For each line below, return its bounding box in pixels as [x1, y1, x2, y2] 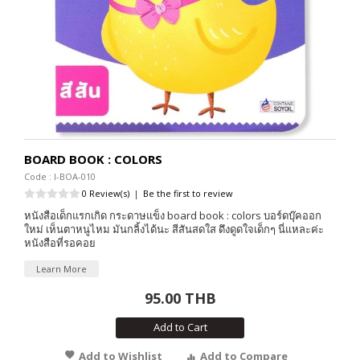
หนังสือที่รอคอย [24, 235, 96, 251]
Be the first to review [143, 187, 233, 200]
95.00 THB [144, 288, 216, 309]
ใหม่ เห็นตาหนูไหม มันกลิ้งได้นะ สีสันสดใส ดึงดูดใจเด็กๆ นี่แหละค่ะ [24, 222, 324, 237]
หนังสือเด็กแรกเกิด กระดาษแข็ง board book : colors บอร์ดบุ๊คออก [24, 208, 321, 223]
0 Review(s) [82, 187, 129, 200]
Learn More [36, 263, 87, 276]
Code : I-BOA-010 [24, 170, 96, 183]
